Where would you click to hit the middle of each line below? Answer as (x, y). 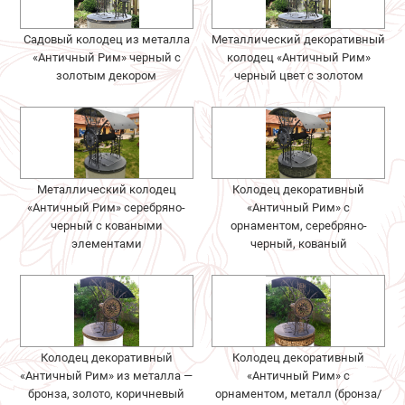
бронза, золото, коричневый (107, 393)
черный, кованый (298, 243)
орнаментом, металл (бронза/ (299, 393)
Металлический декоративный (299, 39)
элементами (106, 243)
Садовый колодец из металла (106, 39)
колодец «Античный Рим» (298, 57)
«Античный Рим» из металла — (107, 375)
